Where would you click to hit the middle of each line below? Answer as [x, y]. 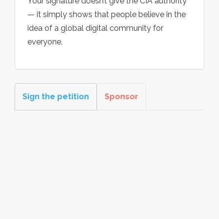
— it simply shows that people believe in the [107, 15]
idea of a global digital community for [95, 28]
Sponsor [121, 97]
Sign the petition [56, 97]
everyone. [45, 42]
